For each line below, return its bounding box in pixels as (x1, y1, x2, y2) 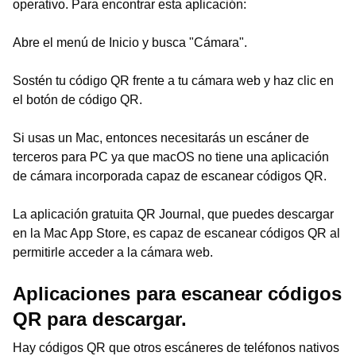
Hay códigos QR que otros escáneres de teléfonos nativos (13, 341, 339, 354)
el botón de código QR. (13, 93, 142, 106)
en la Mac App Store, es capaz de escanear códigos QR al (13, 226, 340, 240)
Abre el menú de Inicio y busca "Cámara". (13, 36, 247, 49)
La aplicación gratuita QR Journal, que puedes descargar (13, 207, 334, 221)
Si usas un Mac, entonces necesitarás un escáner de (13, 131, 309, 145)
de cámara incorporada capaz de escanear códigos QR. (13, 169, 327, 183)
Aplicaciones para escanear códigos (13, 283, 342, 304)
